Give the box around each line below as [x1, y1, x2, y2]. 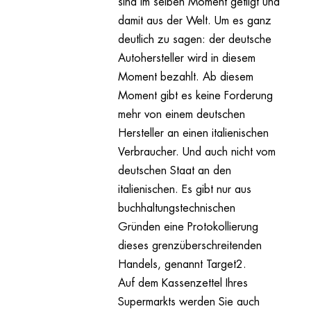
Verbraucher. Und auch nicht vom [117, 146, 276, 158]
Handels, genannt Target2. [117, 259, 246, 271]
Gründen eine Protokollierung [117, 221, 258, 233]
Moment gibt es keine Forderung [117, 90, 273, 102]
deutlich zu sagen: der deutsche [117, 34, 271, 46]
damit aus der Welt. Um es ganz [117, 15, 271, 27]
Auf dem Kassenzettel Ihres [117, 278, 248, 289]
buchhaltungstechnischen [117, 203, 235, 215]
